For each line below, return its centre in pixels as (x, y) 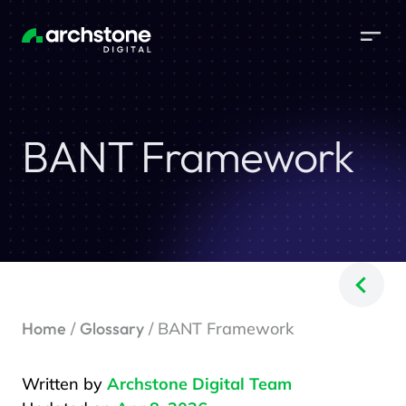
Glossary (112, 329)
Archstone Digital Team (199, 384)
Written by (64, 384)
